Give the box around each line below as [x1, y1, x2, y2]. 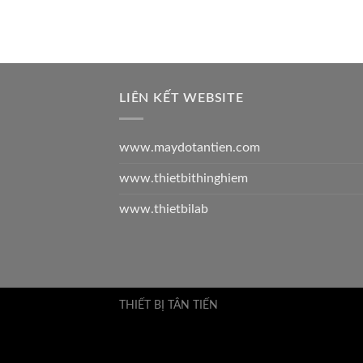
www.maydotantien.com [119, 140, 260, 154]
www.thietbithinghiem [119, 171, 248, 185]
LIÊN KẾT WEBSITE [119, 92, 244, 105]
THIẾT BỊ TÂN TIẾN [119, 298, 218, 311]
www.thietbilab [119, 202, 208, 216]
